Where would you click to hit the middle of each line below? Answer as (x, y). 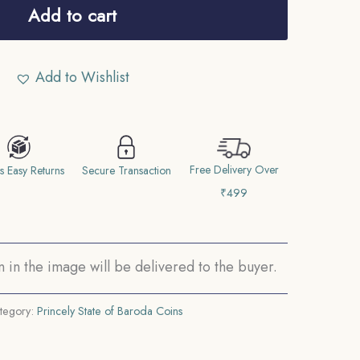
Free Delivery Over (234, 170)
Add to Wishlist (83, 77)
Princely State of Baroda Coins (110, 311)
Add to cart (73, 15)
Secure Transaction (126, 170)
